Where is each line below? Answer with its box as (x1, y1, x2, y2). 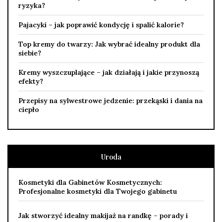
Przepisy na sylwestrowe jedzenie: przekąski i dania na (18, 96, 203, 105)
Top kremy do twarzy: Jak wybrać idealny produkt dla (18, 39, 200, 49)
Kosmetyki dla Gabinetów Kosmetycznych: (18, 177, 162, 187)
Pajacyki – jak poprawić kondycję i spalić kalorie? (18, 20, 184, 29)
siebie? (18, 48, 41, 57)
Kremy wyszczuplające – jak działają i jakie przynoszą (18, 67, 199, 77)
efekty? (18, 76, 43, 86)
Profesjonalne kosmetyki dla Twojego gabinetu (18, 186, 177, 196)
